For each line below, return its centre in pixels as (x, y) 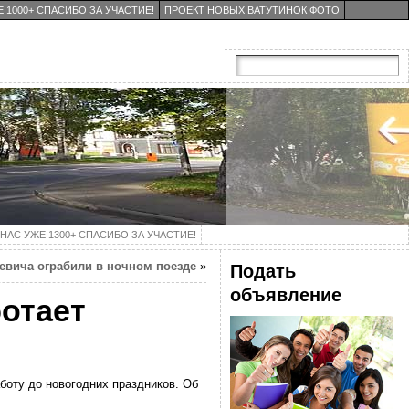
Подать (262, 271)
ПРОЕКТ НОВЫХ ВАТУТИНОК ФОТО (252, 10)
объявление (285, 294)
